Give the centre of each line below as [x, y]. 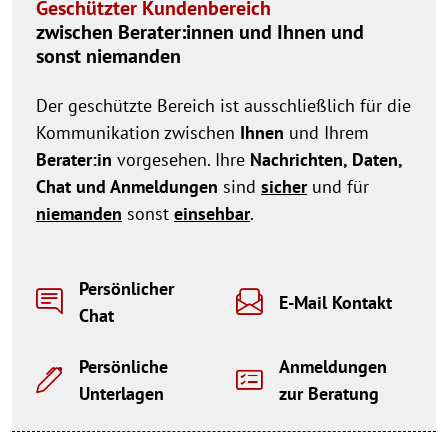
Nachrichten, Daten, [326, 160]
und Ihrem [326, 133]
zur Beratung [329, 394]
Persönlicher [126, 289]
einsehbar [212, 214]
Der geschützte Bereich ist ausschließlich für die [223, 106]
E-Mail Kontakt [335, 302]
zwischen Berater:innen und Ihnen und [200, 32]
